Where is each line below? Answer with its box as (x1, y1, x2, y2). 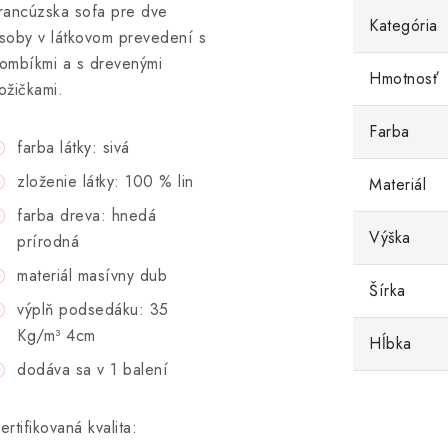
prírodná (17, 230, 79, 253)
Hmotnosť (369, 67, 439, 90)
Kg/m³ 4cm (17, 324, 96, 347)
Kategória (369, 14, 438, 37)
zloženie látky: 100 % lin (17, 170, 194, 193)
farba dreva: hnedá (17, 204, 156, 227)
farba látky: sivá (17, 136, 130, 159)
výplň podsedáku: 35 (17, 298, 169, 321)
